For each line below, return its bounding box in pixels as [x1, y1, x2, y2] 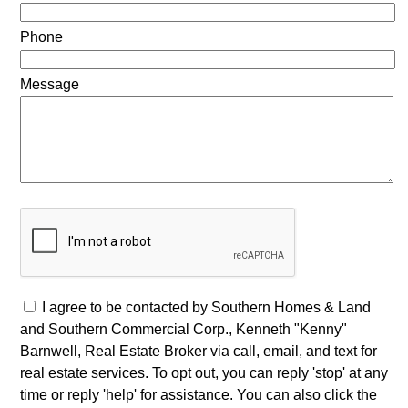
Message [19, 76, 79, 92]
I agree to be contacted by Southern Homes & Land [41, 299, 371, 315]
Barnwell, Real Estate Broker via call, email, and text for [19, 342, 377, 359]
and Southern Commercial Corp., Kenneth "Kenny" [19, 321, 347, 337]
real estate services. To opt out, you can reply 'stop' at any [19, 364, 388, 381]
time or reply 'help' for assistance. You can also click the [19, 386, 377, 403]
